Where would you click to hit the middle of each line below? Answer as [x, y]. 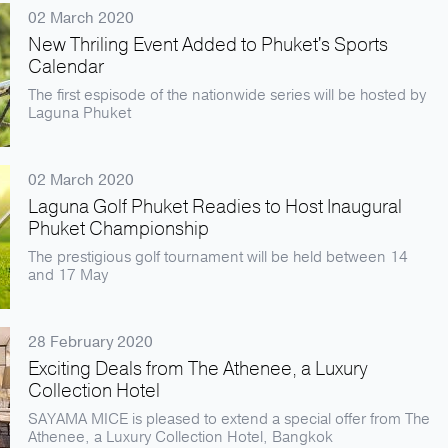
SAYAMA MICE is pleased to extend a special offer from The [229, 419]
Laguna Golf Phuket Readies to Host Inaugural [215, 207]
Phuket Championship [118, 229]
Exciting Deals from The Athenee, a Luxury [198, 369]
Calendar [66, 67]
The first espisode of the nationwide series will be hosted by [227, 95]
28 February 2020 [90, 342]
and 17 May [68, 275]
